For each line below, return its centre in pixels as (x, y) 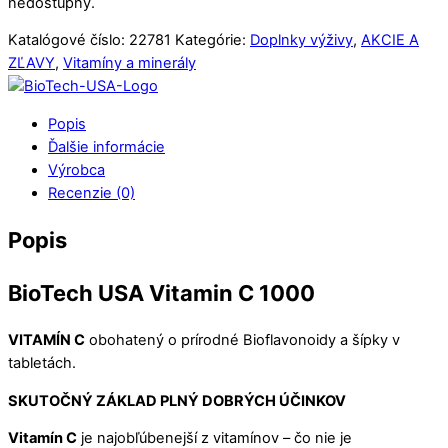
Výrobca (76, 169)
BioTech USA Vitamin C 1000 (161, 293)
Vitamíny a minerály (129, 63)
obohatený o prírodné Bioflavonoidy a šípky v (242, 340)
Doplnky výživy (301, 40)
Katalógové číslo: (68, 40)
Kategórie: (212, 40)
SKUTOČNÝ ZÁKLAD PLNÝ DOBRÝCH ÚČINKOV (177, 400)
